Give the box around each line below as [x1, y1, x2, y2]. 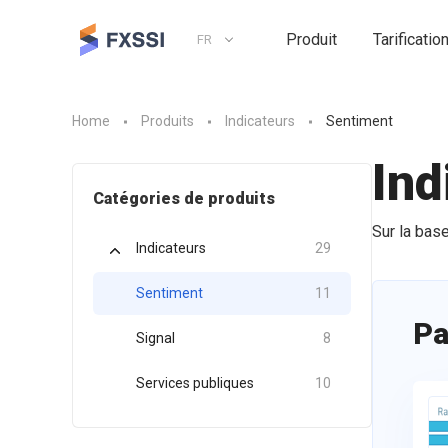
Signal [136, 330, 175, 346]
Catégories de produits [93, 189, 275, 208]
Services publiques [136, 375, 254, 391]
